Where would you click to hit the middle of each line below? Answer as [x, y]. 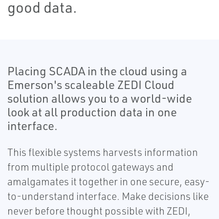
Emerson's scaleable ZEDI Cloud [91, 85]
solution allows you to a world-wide [100, 99]
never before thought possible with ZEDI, [99, 211]
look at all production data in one [92, 112]
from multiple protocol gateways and [90, 167]
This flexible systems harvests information [103, 152]
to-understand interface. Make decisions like [108, 196]
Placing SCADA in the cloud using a [97, 71]
